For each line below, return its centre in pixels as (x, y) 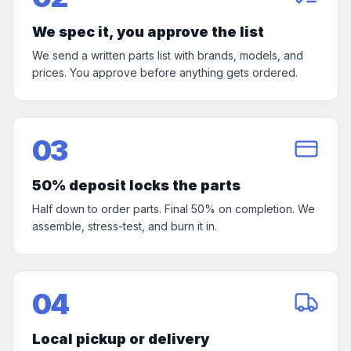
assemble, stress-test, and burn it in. (125, 226)
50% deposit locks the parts (136, 185)
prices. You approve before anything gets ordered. (165, 72)
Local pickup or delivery (121, 339)
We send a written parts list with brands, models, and (168, 55)
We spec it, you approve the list (148, 32)
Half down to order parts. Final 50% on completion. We (174, 209)
